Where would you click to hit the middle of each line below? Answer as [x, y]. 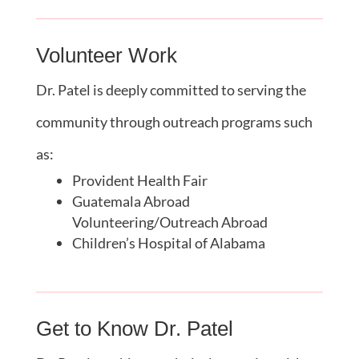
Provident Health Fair [139, 180]
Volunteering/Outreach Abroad [169, 222]
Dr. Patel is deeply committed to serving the [171, 89]
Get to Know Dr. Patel [134, 328]
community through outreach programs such [174, 121]
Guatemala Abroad [131, 201]
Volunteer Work [106, 55]
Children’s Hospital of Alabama [168, 242]
